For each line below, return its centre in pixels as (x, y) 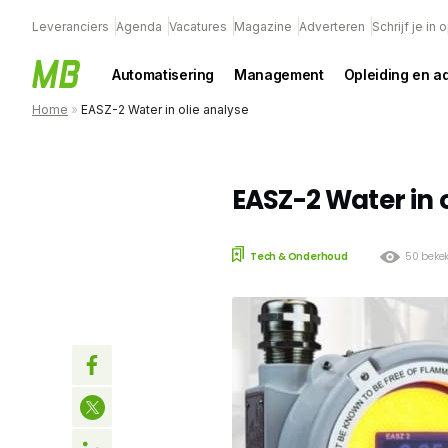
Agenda (139, 26)
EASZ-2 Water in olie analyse (165, 109)
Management (279, 74)
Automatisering (163, 74)
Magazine (263, 26)
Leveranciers (70, 26)
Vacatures (198, 26)
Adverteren (332, 26)
